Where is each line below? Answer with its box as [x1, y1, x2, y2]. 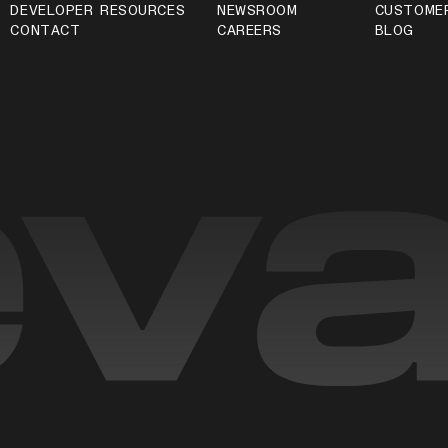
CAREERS [217, 24, 283, 38]
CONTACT [10, 24, 81, 38]
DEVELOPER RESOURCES [10, 4, 186, 18]
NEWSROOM [217, 4, 298, 18]
